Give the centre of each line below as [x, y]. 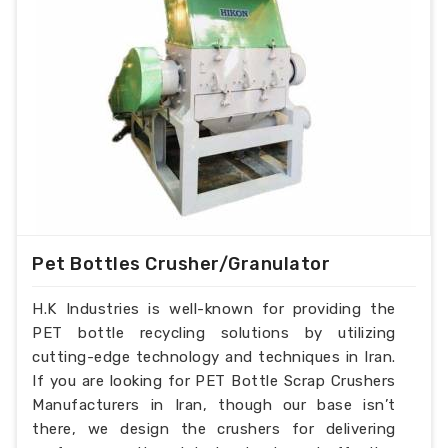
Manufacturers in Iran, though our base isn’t [214, 404]
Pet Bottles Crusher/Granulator [181, 263]
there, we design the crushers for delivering [214, 428]
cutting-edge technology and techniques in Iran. [214, 356]
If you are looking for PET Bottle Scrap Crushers [214, 380]
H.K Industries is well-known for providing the [214, 308]
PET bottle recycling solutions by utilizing [214, 332]
